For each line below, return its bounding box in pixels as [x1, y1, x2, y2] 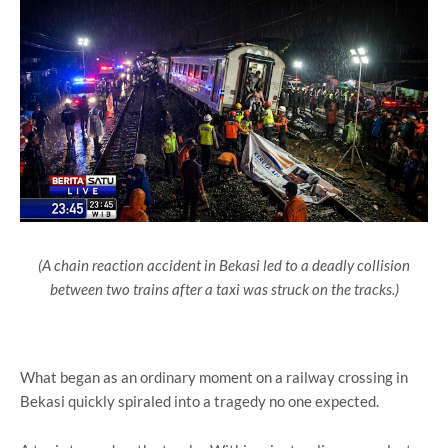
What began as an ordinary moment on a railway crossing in [20, 367, 408, 386]
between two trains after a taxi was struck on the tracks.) [49, 279, 399, 298]
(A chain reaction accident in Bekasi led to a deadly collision [38, 255, 410, 274]
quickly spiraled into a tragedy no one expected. [65, 391, 379, 410]
